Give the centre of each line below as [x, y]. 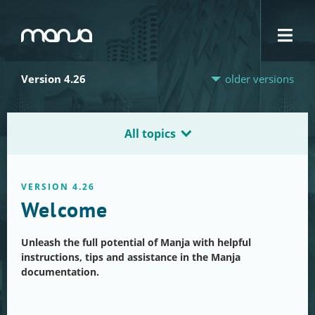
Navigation [49, 40]
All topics [150, 134]
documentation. [60, 272]
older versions [259, 79]
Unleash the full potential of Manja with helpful [136, 242]
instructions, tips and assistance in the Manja [131, 257]
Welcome [65, 209]
